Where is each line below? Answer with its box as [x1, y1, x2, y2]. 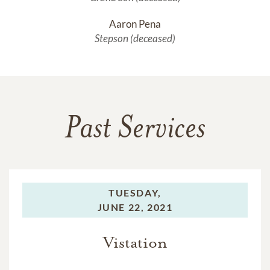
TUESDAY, [108, 186, 162, 198]
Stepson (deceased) [95, 31, 175, 45]
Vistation [102, 232, 168, 253]
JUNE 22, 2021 [97, 201, 173, 213]
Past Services [64, 114, 206, 146]
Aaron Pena [109, 17, 161, 30]
